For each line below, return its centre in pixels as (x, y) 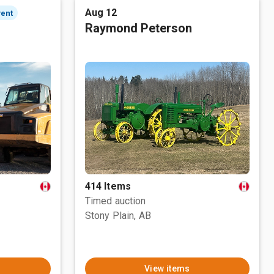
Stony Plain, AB (118, 216)
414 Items (108, 186)
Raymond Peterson (138, 28)
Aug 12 (101, 13)
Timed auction (115, 201)
